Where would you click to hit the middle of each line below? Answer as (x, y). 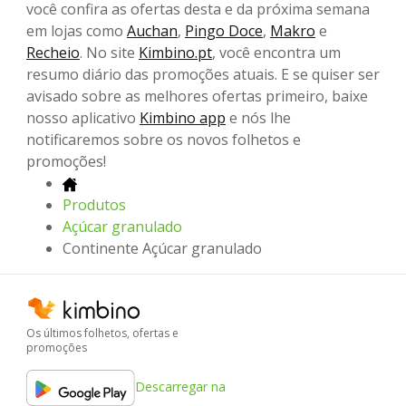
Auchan (152, 31)
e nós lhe (258, 118)
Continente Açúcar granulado (162, 249)
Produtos (94, 205)
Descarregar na (180, 386)
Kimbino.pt (175, 53)
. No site (109, 53)
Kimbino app (183, 118)
